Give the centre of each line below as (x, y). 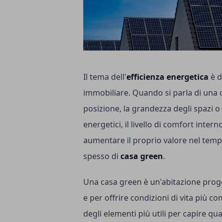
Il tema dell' (105, 77)
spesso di (102, 156)
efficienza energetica (168, 77)
